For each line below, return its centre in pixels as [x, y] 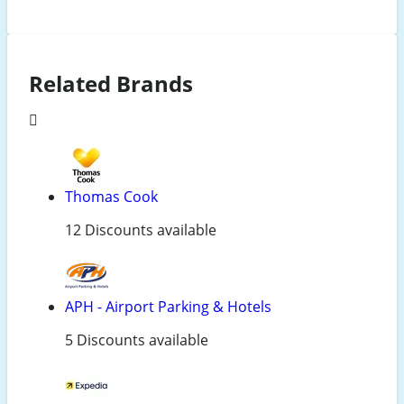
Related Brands [111, 84]
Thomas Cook [111, 196]
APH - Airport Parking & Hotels [168, 306]
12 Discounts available [141, 230]
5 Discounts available [137, 340]
